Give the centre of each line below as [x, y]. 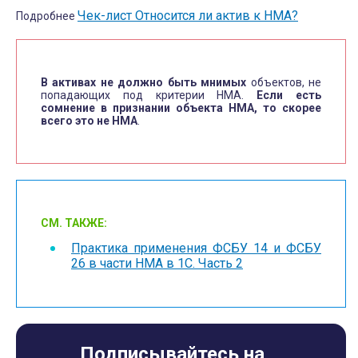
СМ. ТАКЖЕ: [74, 223]
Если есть [289, 95]
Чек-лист [106, 16]
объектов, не [286, 83]
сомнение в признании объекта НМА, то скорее [181, 108]
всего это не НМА [89, 121]
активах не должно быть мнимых [151, 83]
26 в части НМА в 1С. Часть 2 [157, 264]
